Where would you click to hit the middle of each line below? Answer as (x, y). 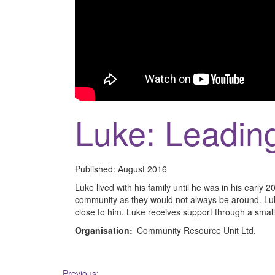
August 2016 (142, 168)
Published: (96, 168)
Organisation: (104, 230)
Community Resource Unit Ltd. (196, 230)
